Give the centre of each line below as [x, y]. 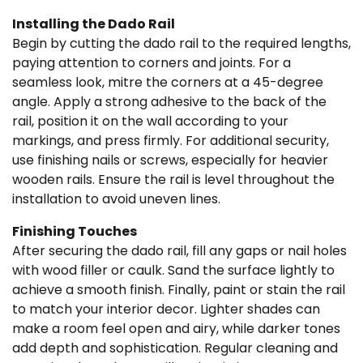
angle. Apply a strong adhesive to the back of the [169, 102]
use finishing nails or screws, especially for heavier [170, 160]
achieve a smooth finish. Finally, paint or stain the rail [179, 290]
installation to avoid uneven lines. [116, 199]
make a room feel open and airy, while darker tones [176, 329]
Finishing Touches [75, 232]
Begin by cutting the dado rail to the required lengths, [181, 44]
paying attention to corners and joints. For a [152, 63]
